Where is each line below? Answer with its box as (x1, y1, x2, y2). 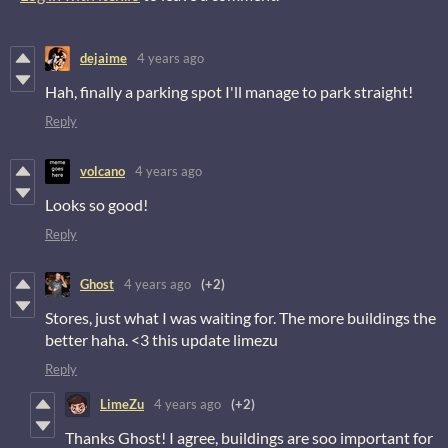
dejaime (80, 50, 127, 67)
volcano (80, 163, 125, 180)
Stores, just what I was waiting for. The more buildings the (45, 307, 436, 327)
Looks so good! (45, 194, 148, 214)
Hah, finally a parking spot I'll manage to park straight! (45, 81, 413, 101)
